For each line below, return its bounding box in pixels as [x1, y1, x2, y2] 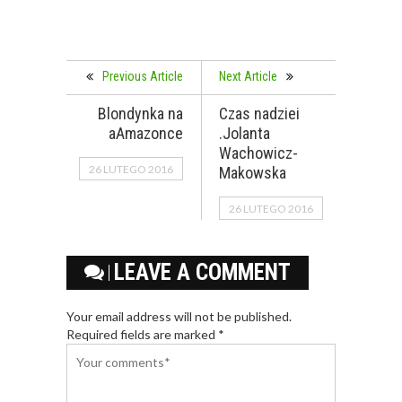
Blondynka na [98, 104, 183, 124]
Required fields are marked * [66, 327, 224, 343]
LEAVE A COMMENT [114, 259, 291, 286]
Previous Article [102, 69, 183, 84]
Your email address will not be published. [66, 309, 292, 325]
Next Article [219, 69, 277, 84]
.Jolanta [219, 124, 270, 144]
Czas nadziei [219, 104, 300, 124]
